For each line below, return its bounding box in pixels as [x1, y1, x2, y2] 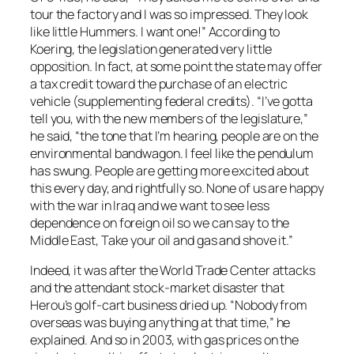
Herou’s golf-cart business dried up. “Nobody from [30, 296, 308, 314]
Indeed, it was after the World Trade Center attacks [30, 262, 315, 280]
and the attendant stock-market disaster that [30, 279, 284, 297]
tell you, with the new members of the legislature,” [30, 110, 308, 128]
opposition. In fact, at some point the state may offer [30, 58, 322, 76]
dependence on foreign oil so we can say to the [30, 214, 290, 232]
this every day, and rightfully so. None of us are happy [30, 179, 324, 198]
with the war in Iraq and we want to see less [30, 197, 269, 215]
